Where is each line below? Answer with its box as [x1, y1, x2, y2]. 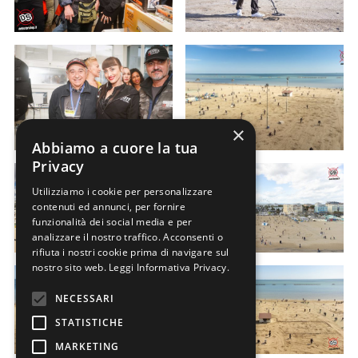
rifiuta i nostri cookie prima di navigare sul [32, 245, 229, 259]
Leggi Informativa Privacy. [109, 261, 229, 274]
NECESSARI [55, 292, 114, 305]
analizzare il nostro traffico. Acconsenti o [32, 230, 223, 244]
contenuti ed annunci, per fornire [32, 200, 185, 213]
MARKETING [55, 340, 119, 353]
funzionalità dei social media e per [32, 215, 193, 229]
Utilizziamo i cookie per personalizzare [32, 185, 213, 198]
